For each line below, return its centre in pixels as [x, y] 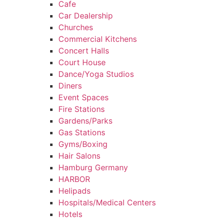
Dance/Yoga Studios [96, 74]
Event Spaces [83, 97]
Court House [82, 62]
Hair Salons [79, 156]
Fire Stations [82, 109]
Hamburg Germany [93, 167]
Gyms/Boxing [83, 144]
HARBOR [74, 179]
